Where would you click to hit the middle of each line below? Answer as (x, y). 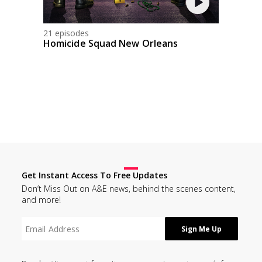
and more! (41, 200)
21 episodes (66, 33)
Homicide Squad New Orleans (111, 44)
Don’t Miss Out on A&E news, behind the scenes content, (128, 189)
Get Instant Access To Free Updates (94, 175)
